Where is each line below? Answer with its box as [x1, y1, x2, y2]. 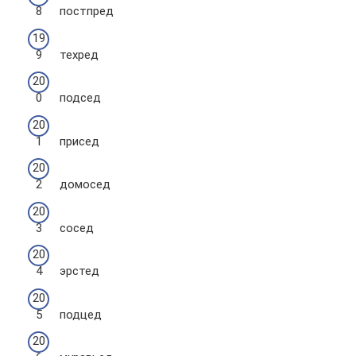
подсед [60, 91, 101, 105]
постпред [60, 4, 114, 18]
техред [60, 47, 99, 62]
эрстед [60, 264, 99, 278]
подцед [60, 307, 102, 322]
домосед [60, 177, 110, 192]
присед [60, 133, 99, 149]
